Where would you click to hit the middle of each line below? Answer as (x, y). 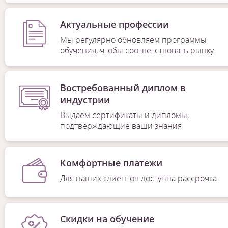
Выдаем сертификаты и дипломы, (124, 115)
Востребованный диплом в (123, 88)
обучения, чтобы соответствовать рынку (137, 51)
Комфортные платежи (111, 163)
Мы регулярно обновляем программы (133, 40)
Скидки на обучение (107, 219)
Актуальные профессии (114, 25)
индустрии (85, 100)
